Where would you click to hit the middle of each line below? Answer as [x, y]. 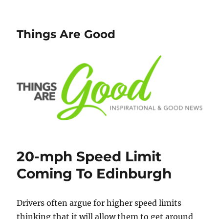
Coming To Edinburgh [94, 174]
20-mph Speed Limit [89, 157]
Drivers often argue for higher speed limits [99, 203]
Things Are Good [66, 34]
